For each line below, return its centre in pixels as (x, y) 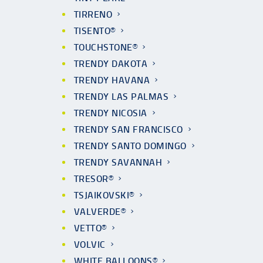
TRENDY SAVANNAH (118, 162)
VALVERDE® (100, 212)
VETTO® (90, 228)
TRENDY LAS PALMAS (122, 97)
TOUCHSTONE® (106, 47)
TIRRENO (93, 14)
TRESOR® (94, 179)
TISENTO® (95, 31)
